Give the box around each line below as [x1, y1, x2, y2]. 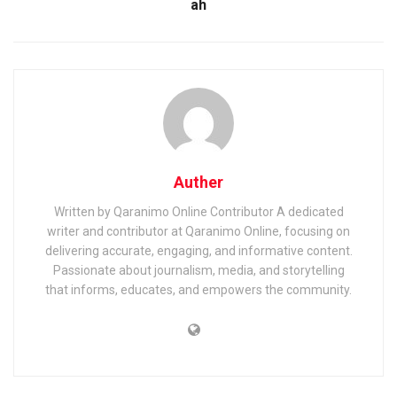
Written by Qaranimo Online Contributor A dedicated [53, 204, 344, 219]
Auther [174, 172, 223, 191]
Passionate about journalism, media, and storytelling [52, 262, 345, 277]
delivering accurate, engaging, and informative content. [44, 243, 353, 258]
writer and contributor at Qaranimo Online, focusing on [47, 223, 350, 238]
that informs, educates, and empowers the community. [45, 282, 352, 297]
